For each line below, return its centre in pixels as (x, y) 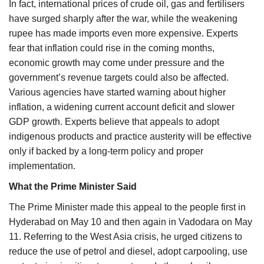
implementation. (42, 166)
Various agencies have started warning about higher (117, 93)
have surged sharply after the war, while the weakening (123, 19)
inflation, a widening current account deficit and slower (122, 107)
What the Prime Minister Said (73, 187)
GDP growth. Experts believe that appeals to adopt (114, 122)
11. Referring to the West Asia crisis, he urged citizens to (126, 237)
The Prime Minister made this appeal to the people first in (127, 207)
